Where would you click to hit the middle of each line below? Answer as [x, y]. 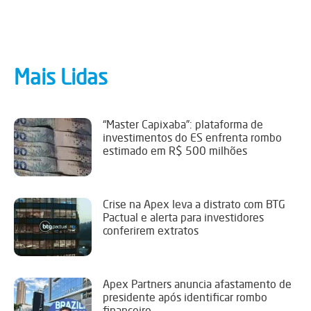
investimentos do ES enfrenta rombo [192, 137]
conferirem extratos [151, 230]
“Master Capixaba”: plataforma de [183, 124]
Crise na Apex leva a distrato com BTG [194, 204]
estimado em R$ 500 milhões [175, 150]
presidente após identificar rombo [185, 297]
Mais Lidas [61, 77]
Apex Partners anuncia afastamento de [197, 284]
